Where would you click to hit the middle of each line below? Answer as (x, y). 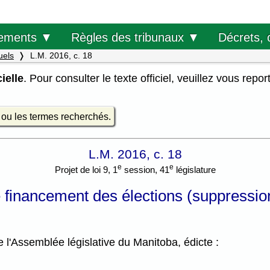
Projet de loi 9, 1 (86, 170)
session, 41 (145, 170)
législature (194, 170)
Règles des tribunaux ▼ (135, 37)
